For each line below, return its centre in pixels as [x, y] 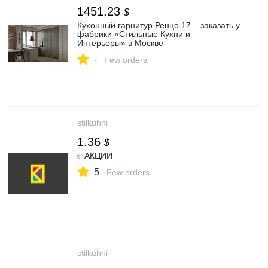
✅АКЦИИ [95, 156]
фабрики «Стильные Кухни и [134, 34]
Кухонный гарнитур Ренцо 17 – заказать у [159, 25]
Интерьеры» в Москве [120, 43]
